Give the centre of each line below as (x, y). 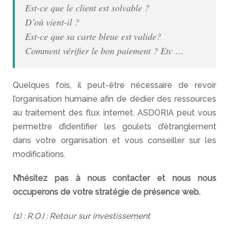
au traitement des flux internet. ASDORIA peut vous (114, 113)
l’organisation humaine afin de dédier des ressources (114, 99)
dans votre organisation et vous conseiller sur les (114, 140)
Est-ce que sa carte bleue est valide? (93, 36)
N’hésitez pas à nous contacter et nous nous (114, 178)
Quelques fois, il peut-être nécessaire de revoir (114, 85)
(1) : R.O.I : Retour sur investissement (82, 216)
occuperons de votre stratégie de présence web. (107, 192)
